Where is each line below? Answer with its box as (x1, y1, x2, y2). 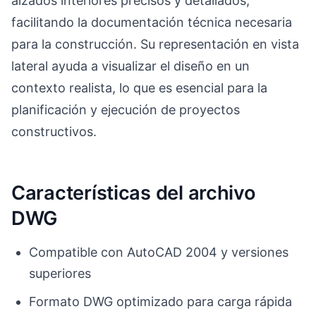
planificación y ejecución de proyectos (11, 102, 240, 117)
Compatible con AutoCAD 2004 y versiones (29, 245, 289, 260)
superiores (29, 266, 92, 281)
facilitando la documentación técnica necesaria (11, 14, 292, 30)
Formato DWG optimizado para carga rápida (29, 293, 293, 309)
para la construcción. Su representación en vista (11, 36, 299, 51)
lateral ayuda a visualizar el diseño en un (11, 58, 250, 73)
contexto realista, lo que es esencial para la (11, 80, 267, 95)
